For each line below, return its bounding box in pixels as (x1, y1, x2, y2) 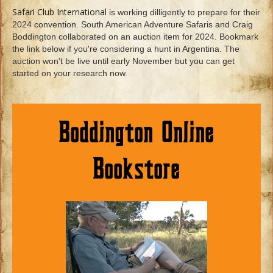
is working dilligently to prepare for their (107, 7, 260, 17)
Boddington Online (58, 120, 214, 147)
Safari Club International (12, 5, 107, 18)
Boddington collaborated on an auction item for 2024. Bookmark (12, 31, 258, 41)
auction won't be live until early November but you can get (12, 55, 235, 66)
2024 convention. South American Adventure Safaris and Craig (12, 19, 253, 29)
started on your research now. (12, 68, 127, 78)
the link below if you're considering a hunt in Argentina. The (12, 43, 239, 54)
